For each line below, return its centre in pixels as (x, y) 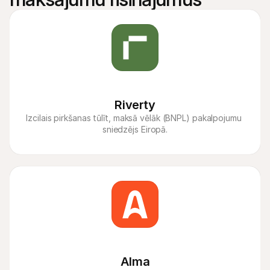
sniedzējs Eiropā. (135, 129)
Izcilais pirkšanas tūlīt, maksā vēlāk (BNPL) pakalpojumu (134, 118)
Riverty (135, 105)
